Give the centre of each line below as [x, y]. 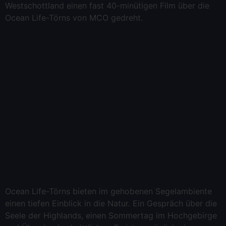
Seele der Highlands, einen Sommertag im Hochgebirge [111, 216]
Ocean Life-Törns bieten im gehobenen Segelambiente [108, 191]
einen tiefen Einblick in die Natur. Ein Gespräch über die [111, 204]
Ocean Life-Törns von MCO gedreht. [74, 17]
